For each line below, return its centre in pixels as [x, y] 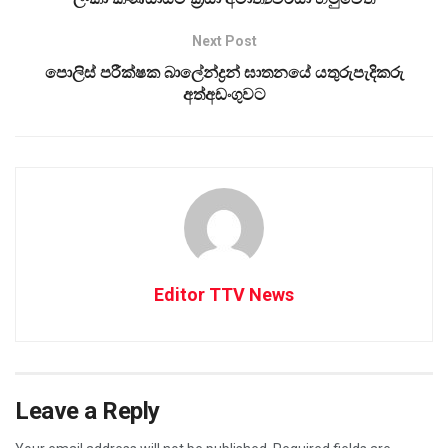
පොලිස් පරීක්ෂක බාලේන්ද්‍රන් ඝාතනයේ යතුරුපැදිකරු [224, 72]
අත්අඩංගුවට [224, 94]
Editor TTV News [224, 294]
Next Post [224, 40]
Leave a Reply [87, 410]
